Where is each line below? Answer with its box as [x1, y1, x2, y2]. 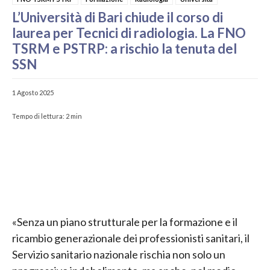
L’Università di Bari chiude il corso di [12, 8, 223, 25]
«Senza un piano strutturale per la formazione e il [12, 215, 237, 229]
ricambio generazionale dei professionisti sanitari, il [12, 231, 250, 245]
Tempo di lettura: [12, 111, 64, 120]
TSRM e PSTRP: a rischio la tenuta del [12, 40, 237, 57]
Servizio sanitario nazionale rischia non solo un [12, 248, 225, 262]
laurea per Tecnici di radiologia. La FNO [12, 24, 246, 41]
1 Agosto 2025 [12, 88, 54, 96]
